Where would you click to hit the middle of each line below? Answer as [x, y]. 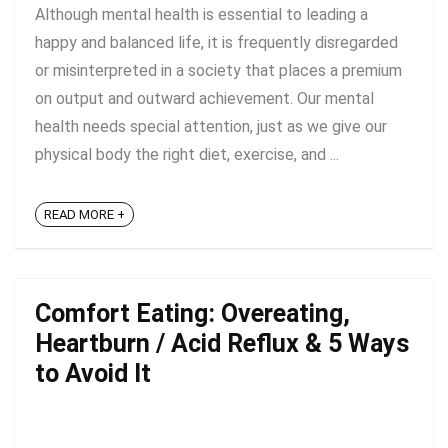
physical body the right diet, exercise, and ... [187, 154]
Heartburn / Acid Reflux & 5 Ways [222, 343]
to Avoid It [93, 373]
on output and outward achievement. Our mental [204, 98]
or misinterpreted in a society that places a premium [218, 70]
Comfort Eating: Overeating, [192, 313]
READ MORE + [84, 215]
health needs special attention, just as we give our [211, 126]
